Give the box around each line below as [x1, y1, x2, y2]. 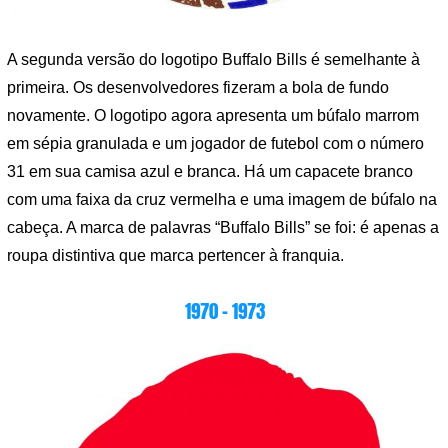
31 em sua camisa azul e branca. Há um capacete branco [7, 163, 413, 181]
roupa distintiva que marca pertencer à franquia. [7, 247, 344, 265]
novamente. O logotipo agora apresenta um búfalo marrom [7, 107, 419, 125]
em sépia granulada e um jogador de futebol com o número [7, 135, 424, 153]
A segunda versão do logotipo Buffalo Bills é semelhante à [7, 51, 420, 69]
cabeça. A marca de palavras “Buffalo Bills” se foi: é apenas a [7, 219, 439, 237]
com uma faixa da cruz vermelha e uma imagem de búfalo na [7, 191, 437, 209]
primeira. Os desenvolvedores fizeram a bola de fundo [7, 79, 389, 97]
